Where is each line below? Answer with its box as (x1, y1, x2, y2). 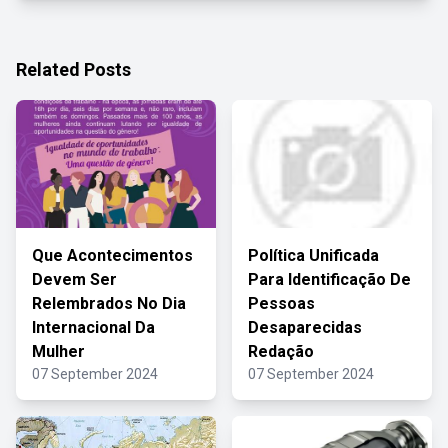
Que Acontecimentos (32, 246, 193, 265)
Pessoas (248, 294, 315, 313)
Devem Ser (32, 270, 117, 289)
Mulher (32, 342, 85, 361)
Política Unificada (248, 246, 379, 265)
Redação (248, 342, 314, 361)
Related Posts (16, 59, 131, 80)
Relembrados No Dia (32, 294, 186, 313)
